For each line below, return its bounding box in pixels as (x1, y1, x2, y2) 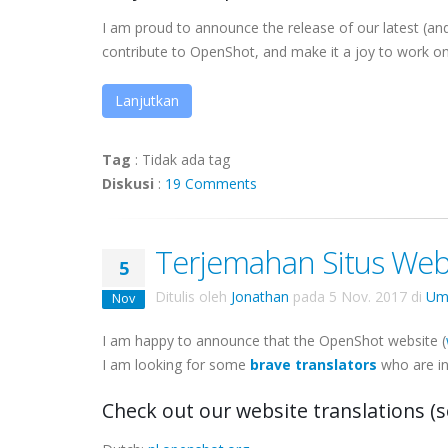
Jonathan (231, 287, 289, 306)
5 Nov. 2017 (329, 287, 407, 306)
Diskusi (102, 174, 154, 193)
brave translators (250, 355, 377, 374)
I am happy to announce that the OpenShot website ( (102, 331, 446, 350)
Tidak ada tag (142, 150, 230, 169)
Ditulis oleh (155, 287, 231, 306)
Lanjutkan (115, 91, 179, 110)
